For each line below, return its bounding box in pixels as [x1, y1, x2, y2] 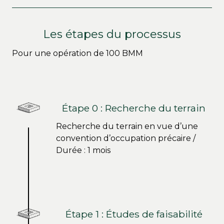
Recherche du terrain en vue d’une [56, 121, 198, 131]
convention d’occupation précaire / [56, 133, 195, 143]
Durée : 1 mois [56, 145, 110, 155]
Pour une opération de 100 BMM [12, 48, 143, 58]
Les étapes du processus [43, 26, 181, 41]
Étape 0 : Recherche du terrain [62, 101, 206, 114]
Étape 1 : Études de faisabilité [65, 207, 202, 220]
